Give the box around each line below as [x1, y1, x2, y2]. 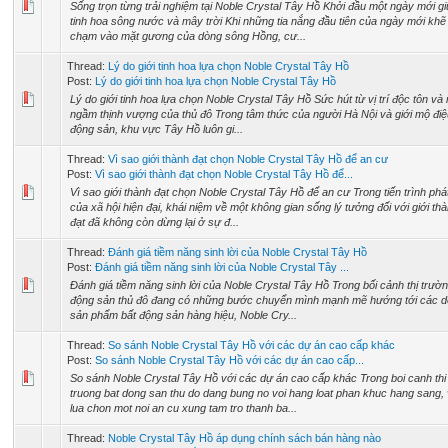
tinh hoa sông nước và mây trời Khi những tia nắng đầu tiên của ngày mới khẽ [70, 15, 446, 27]
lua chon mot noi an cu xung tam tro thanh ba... [70, 402, 297, 414]
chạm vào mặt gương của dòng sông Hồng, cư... [70, 30, 306, 42]
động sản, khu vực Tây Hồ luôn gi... [70, 123, 243, 135]
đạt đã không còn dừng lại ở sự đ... [70, 216, 239, 228]
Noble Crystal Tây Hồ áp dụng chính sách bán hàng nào [108, 432, 381, 444]
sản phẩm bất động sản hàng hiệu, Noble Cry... [70, 309, 297, 321]
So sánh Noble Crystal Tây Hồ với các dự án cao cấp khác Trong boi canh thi [70, 372, 446, 384]
